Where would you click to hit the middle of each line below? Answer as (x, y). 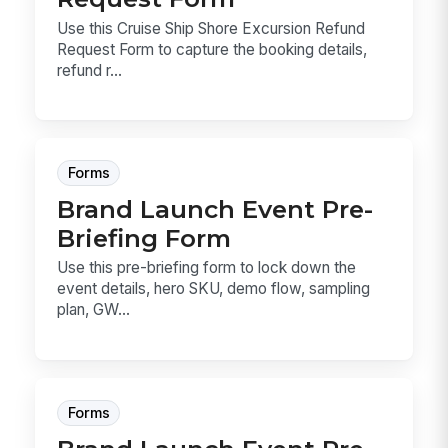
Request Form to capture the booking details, (212, 49)
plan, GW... (94, 310)
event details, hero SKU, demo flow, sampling (214, 289)
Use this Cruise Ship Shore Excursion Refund (211, 28)
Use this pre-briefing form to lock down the (207, 268)
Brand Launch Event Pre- (215, 209)
